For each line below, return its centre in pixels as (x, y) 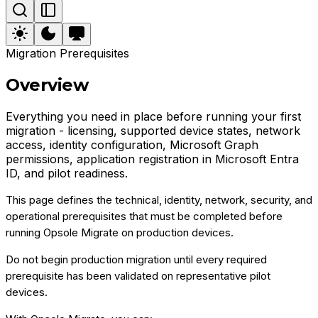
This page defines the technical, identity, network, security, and (159, 199)
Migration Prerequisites (67, 53)
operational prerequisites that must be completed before (144, 216)
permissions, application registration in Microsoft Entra (152, 159)
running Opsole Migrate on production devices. (120, 232)
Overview (47, 84)
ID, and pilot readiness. (67, 173)
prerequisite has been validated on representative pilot (138, 275)
